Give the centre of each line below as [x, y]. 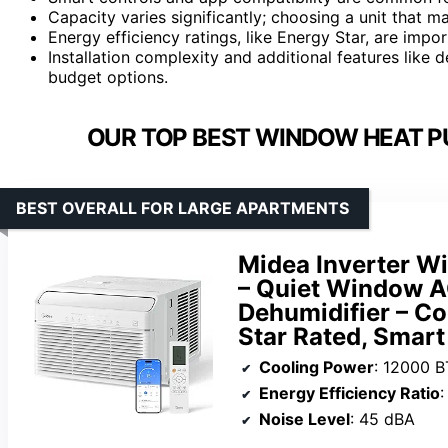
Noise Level [304, 418]
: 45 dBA [382, 418]
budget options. [108, 76]
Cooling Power [316, 366]
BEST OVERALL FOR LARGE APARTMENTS [182, 207]
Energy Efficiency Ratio [349, 392]
